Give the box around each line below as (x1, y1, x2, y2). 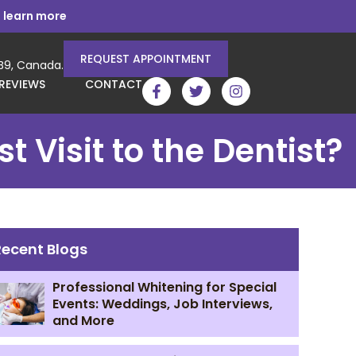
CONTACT (85, 76, 142, 92)
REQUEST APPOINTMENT (80, 51, 211, 67)
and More (52, 311, 114, 330)
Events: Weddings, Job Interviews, (52, 295, 273, 313)
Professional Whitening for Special (52, 278, 277, 296)
